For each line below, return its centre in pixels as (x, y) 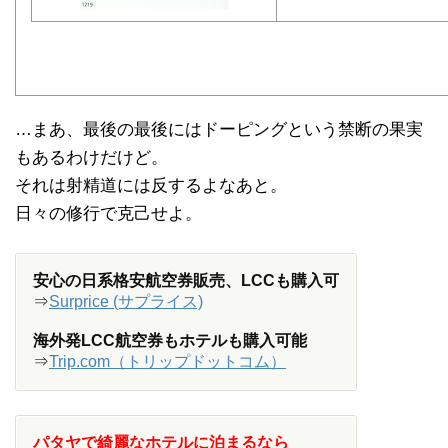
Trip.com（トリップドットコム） (167, 361)
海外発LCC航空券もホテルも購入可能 (170, 340)
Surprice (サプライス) (126, 301)
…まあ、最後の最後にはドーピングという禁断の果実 (219, 129)
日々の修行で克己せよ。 (108, 213)
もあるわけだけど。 (91, 157)
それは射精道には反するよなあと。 (151, 185)
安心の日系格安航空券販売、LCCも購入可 (186, 280)
